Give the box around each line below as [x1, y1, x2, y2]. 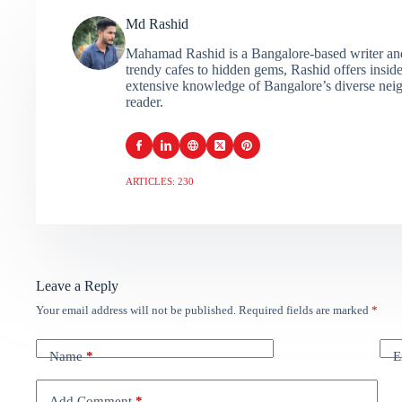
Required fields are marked [239, 302, 371, 317]
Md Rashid [126, 15, 188, 31]
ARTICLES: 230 [126, 175, 194, 187]
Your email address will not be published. [36, 302, 236, 317]
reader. [126, 93, 163, 109]
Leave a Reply [36, 277, 118, 293]
